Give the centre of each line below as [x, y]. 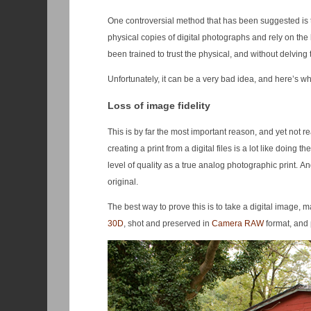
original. [123, 182]
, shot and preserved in [167, 224]
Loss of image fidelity [159, 106]
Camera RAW [237, 224]
